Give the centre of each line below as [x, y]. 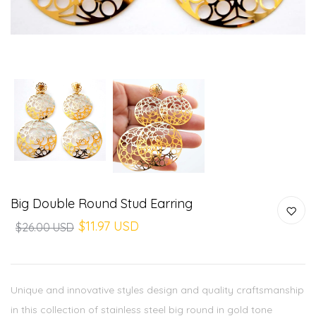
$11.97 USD [109, 226]
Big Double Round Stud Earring [102, 203]
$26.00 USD [45, 227]
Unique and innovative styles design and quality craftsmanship [157, 290]
